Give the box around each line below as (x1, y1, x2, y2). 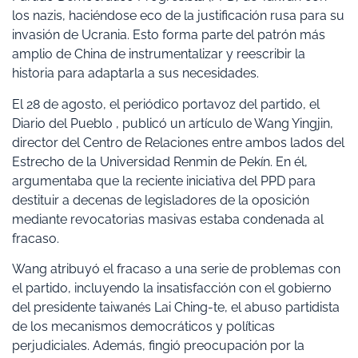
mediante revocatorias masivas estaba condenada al (12, 211, 324, 227)
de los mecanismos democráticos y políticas (12, 319, 275, 335)
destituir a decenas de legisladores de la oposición (12, 192, 309, 208)
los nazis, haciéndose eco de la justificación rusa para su (12, 8, 344, 24)
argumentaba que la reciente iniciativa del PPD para (12, 173, 316, 189)
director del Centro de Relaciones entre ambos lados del (12, 134, 344, 150)
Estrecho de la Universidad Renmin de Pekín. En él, (12, 153, 308, 169)
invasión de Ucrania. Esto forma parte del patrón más (12, 27, 325, 43)
